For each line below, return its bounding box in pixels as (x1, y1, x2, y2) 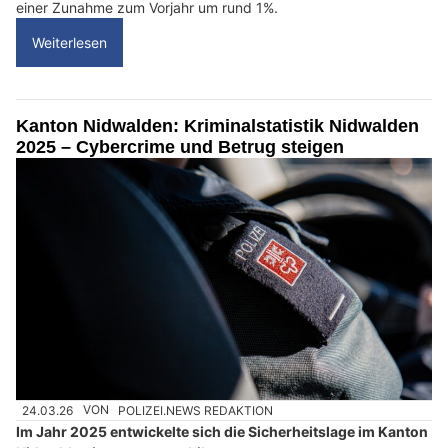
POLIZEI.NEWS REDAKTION (118, 402, 274, 418)
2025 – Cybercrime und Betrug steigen (16, 137, 344, 158)
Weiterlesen (32, 34, 107, 52)
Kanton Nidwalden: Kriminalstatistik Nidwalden (16, 116, 419, 137)
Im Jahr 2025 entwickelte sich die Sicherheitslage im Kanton (16, 422, 428, 440)
